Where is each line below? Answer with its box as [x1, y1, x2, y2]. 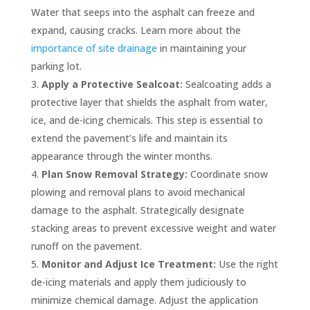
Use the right [215, 257, 278, 271]
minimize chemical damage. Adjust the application [30, 293, 258, 307]
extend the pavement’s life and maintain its [30, 131, 228, 145]
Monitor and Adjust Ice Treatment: [41, 257, 216, 271]
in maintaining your [156, 41, 246, 55]
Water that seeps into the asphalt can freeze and [30, 5, 255, 19]
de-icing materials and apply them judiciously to [30, 275, 246, 289]
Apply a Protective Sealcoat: [41, 77, 183, 91]
